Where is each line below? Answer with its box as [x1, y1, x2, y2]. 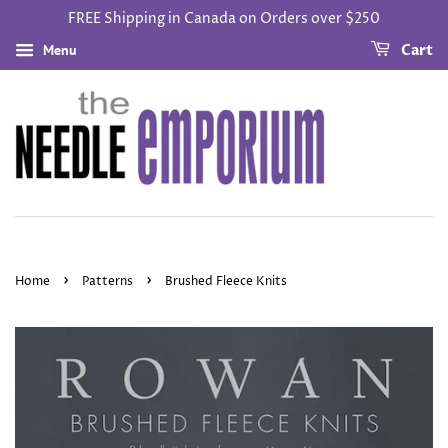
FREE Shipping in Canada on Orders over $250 [68, 9, 380, 28]
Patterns [82, 272, 133, 290]
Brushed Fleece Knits [165, 272, 287, 290]
